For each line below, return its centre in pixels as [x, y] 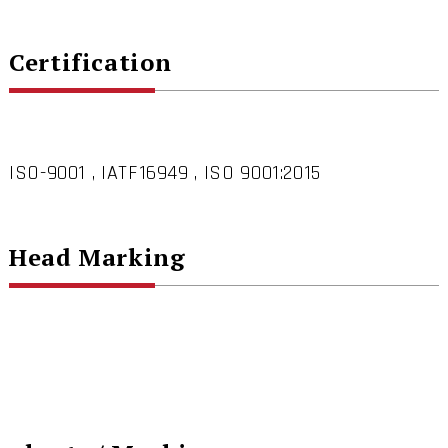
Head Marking [97, 257]
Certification [90, 61]
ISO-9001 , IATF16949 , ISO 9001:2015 [164, 172]
